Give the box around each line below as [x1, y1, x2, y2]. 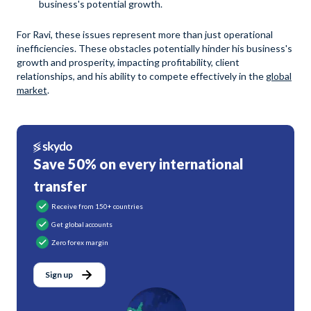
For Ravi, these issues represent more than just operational [17, 28, 273, 41]
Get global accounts [51, 220, 112, 229]
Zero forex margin [51, 238, 108, 247]
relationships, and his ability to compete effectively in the [17, 70, 266, 83]
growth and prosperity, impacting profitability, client [17, 56, 239, 69]
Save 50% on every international [33, 155, 244, 173]
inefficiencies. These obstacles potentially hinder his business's [17, 42, 292, 55]
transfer [33, 178, 87, 195]
